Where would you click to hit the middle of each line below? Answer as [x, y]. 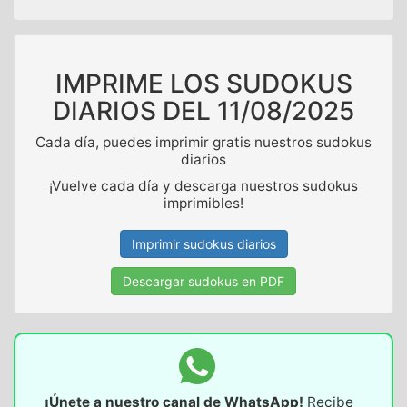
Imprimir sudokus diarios [203, 244]
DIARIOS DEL [135, 111]
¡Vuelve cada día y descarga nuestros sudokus [203, 186]
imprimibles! [203, 203]
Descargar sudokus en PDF [203, 282]
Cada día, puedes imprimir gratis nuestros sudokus [203, 143]
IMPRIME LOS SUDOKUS [203, 84]
